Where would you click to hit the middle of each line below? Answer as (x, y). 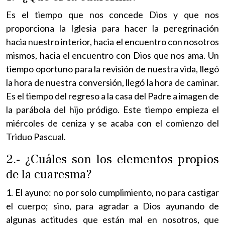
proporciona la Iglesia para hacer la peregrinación (113, 28)
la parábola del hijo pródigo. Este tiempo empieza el (113, 109)
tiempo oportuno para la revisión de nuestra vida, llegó (113, 69)
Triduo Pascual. (36, 136)
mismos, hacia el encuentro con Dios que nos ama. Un (113, 55)
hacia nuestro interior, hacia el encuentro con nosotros (113, 41)
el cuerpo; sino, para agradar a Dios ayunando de (113, 206)
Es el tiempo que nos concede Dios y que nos (113, 14)
